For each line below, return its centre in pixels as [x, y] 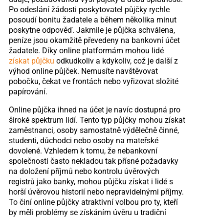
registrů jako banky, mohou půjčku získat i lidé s [91, 181]
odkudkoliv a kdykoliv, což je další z [116, 61]
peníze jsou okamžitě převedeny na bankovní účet [94, 40]
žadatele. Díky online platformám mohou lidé [86, 50]
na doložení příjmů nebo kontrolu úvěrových [84, 171]
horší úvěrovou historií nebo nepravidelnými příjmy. [96, 192]
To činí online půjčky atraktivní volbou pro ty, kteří [93, 202]
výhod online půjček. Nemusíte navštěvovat [83, 71]
